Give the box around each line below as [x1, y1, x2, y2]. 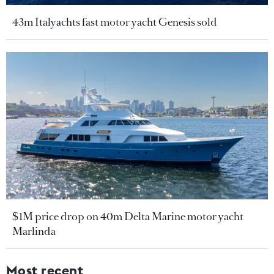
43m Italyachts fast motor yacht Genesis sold [12, 14, 217, 29]
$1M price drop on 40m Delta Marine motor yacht [12, 209, 243, 224]
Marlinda [12, 223, 56, 239]
